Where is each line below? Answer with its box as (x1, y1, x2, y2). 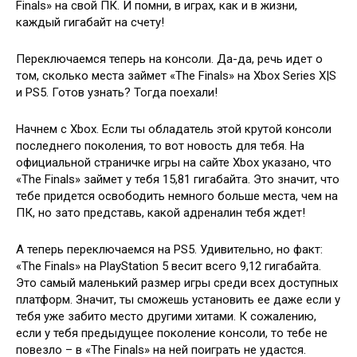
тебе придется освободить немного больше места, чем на (16, 188, 338, 203)
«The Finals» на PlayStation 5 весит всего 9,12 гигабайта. (16, 258, 321, 273)
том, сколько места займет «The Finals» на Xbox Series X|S (16, 68, 336, 83)
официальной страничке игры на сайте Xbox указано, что (16, 155, 331, 170)
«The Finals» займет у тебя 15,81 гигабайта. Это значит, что (16, 171, 339, 186)
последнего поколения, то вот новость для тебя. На (16, 138, 304, 153)
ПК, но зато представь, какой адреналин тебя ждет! (16, 205, 305, 220)
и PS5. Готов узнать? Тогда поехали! (16, 84, 218, 100)
